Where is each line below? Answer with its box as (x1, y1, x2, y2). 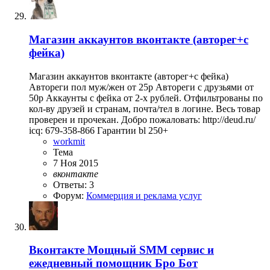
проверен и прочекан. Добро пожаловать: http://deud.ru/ (29, 114, 256, 125)
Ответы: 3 (53, 179, 94, 190)
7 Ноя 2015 (53, 157, 98, 168)
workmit (53, 136, 85, 146)
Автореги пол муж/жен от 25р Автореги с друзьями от (29, 81, 254, 92)
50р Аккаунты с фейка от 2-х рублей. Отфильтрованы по (29, 92, 263, 103)
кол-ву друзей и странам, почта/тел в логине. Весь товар (29, 103, 260, 114)
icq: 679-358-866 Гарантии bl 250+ (29, 125, 168, 136)
